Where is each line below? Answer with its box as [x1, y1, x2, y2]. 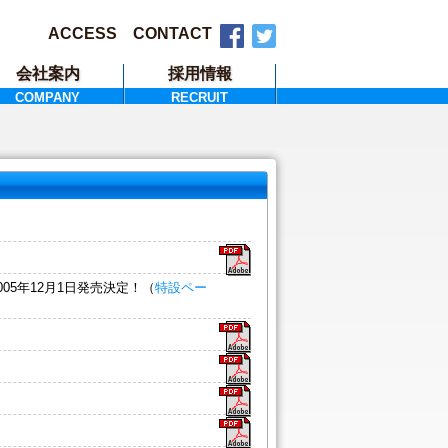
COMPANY [15, 90, 80, 105]
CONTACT [133, 25, 212, 42]
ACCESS [48, 25, 117, 42]
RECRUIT [171, 90, 228, 105]
